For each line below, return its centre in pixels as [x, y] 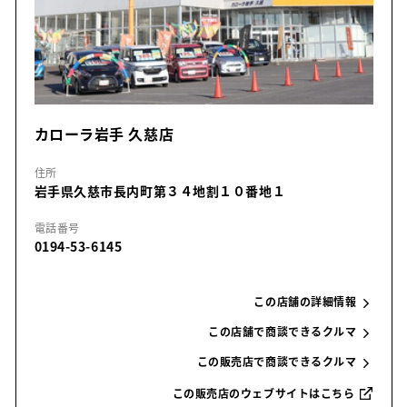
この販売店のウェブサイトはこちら [263, 393]
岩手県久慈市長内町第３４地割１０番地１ [160, 191]
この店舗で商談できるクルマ [283, 332]
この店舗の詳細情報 [305, 302]
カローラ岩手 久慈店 [104, 134]
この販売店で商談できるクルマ [277, 362]
